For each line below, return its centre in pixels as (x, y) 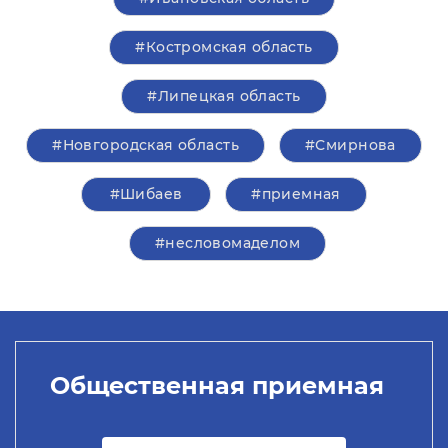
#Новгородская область (146, 145)
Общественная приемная (216, 385)
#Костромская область (224, 47)
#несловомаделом (227, 243)
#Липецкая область (224, 96)
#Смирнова (350, 145)
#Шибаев (146, 194)
